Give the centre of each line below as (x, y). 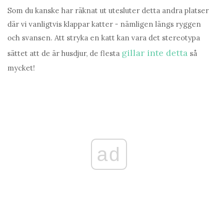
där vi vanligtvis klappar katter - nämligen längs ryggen (104, 24)
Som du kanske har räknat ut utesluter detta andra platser (108, 11)
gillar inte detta (155, 53)
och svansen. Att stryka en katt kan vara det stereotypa (104, 38)
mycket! (21, 68)
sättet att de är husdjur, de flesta (64, 54)
